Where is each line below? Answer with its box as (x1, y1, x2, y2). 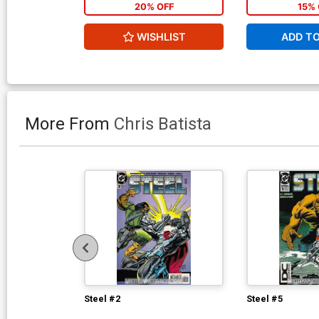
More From (25, 113, 114, 134)
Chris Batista (114, 113, 211, 134)
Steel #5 (246, 293, 283, 304)
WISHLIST (136, 30, 186, 43)
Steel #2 (84, 293, 120, 304)
